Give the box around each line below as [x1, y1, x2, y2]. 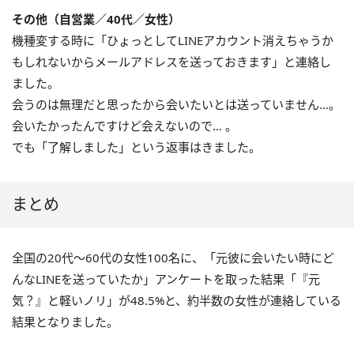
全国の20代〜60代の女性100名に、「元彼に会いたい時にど [12, 249, 334, 265]
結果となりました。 [12, 313, 119, 330]
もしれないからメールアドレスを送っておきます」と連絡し [12, 53, 331, 70]
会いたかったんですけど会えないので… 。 [12, 117, 237, 134]
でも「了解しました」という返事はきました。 [12, 138, 261, 155]
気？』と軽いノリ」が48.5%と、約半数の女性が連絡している [12, 292, 341, 308]
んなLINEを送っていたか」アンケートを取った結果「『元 [12, 270, 320, 287]
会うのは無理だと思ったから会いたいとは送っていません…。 [12, 96, 341, 112]
